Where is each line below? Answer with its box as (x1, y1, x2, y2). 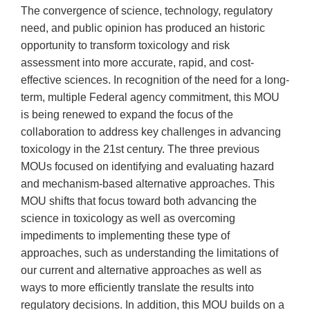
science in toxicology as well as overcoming (21, 212, 235, 225)
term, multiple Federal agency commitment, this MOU (21, 91, 280, 104)
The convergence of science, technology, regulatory (21, 5, 273, 17)
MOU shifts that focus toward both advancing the (21, 195, 257, 208)
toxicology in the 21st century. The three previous (21, 143, 259, 156)
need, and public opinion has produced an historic (21, 22, 265, 35)
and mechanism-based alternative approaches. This (21, 178, 275, 190)
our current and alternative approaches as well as (21, 264, 262, 277)
